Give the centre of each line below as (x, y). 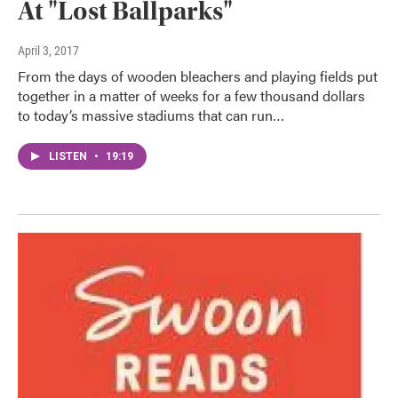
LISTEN (69, 156)
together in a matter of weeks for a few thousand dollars (191, 95)
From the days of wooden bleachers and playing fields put (198, 76)
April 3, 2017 (48, 50)
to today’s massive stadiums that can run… (151, 115)
